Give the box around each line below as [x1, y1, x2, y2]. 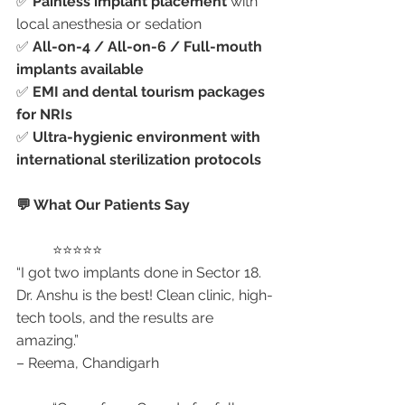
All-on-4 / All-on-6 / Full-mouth [33, 38, 266, 55]
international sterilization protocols [16, 151, 261, 168]
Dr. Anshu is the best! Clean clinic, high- [16, 287, 273, 304]
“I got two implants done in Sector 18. [16, 264, 265, 281]
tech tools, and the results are [16, 309, 217, 326]
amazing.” [16, 332, 79, 349]
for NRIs [16, 106, 72, 123]
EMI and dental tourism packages [33, 83, 268, 100]
